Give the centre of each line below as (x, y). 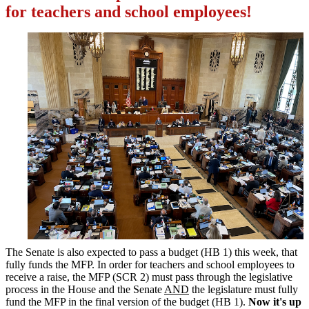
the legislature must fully (243, 289)
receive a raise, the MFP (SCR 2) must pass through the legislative (149, 277)
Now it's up (275, 301)
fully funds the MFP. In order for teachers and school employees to (150, 264)
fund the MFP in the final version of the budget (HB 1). (127, 301)
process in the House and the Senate (85, 289)
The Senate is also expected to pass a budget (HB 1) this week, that (151, 252)
